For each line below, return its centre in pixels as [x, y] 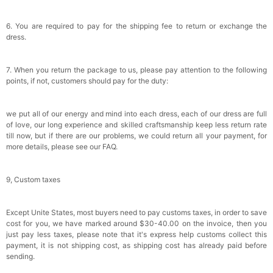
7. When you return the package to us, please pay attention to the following [136, 70]
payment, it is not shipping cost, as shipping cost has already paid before [136, 246]
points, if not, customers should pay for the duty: [87, 81]
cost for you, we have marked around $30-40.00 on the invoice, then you [136, 224]
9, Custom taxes [33, 180]
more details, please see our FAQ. [62, 147]
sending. [20, 257]
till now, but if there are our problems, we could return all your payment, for [136, 136]
